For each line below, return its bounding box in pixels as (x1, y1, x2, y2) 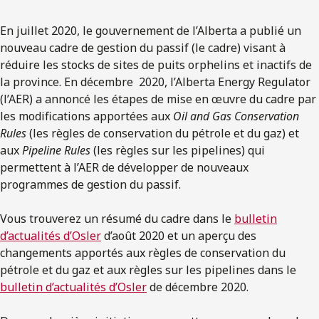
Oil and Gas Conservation (173, 108, 299, 124)
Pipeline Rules (22, 142, 90, 158)
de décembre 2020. (147, 278, 249, 295)
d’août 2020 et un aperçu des (101, 227, 256, 244)
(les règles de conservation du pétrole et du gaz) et (26, 125, 299, 141)
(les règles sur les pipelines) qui (90, 142, 265, 158)
